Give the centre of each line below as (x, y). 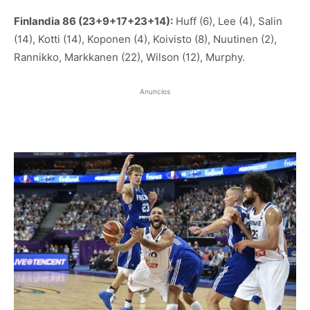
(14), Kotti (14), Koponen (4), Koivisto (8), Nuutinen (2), (145, 39)
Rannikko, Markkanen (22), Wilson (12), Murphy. (129, 57)
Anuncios (155, 91)
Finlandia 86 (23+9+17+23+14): (93, 21)
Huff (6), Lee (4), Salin (228, 21)
